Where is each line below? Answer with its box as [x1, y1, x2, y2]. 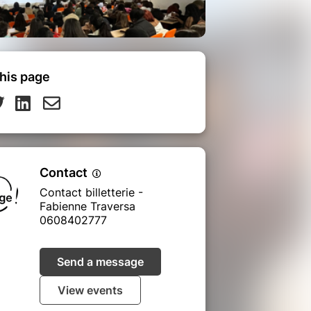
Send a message [57, 254, 144, 269]
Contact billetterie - [40, 185, 143, 199]
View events [58, 283, 123, 297]
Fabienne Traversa [40, 199, 135, 213]
